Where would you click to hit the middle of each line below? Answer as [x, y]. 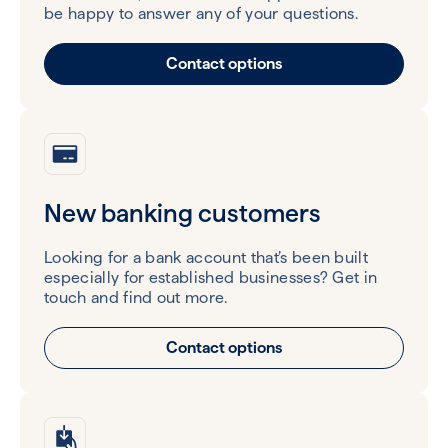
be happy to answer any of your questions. [201, 13]
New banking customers [182, 212]
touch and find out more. [136, 297]
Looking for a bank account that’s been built [206, 257]
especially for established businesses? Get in [211, 277]
